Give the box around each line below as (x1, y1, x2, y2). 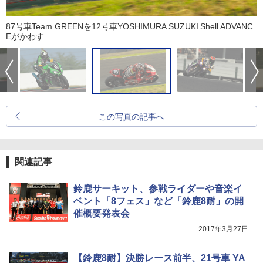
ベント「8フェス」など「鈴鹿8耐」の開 (73, 196, 244, 207)
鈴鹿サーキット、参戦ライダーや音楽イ (73, 184, 242, 194)
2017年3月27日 (198, 225, 248, 234)
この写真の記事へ (99, 112, 164, 122)
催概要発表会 (73, 208, 130, 219)
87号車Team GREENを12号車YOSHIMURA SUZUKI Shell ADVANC (6, 22, 254, 32)
